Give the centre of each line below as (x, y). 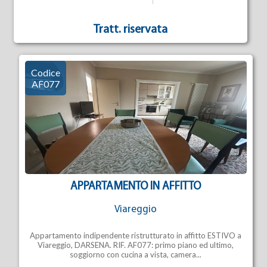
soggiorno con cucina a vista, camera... (136, 254)
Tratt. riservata (131, 30)
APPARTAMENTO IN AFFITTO (136, 187)
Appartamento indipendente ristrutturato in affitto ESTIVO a (136, 235)
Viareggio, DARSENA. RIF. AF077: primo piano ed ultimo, (136, 245)
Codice (45, 72)
